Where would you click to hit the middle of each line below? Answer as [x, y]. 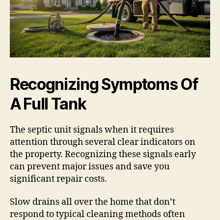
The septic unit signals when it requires [92, 130]
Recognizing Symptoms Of [104, 84]
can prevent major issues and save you [90, 166]
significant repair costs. [58, 179]
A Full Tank [48, 104]
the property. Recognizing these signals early [103, 154]
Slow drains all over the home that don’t [93, 202]
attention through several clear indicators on [103, 142]
